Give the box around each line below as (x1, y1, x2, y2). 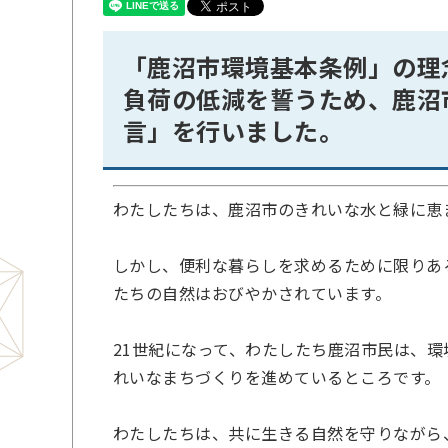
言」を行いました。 (123, 113, 344, 148)
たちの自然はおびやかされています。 (113, 281, 392, 305)
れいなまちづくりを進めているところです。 (113, 365, 441, 389)
